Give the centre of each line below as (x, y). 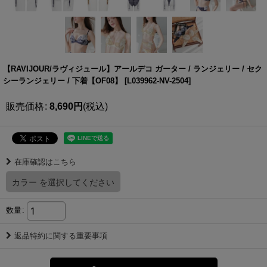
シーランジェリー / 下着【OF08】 (63, 80)
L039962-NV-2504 (158, 80)
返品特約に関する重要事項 (61, 235)
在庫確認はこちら (45, 162)
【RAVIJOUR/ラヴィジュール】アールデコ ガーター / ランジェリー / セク (133, 69)
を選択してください (77, 182)
